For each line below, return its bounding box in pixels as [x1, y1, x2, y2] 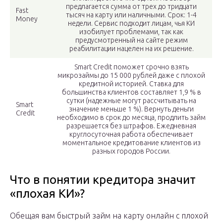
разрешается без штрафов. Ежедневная [66, 122, 196, 130]
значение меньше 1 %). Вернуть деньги [69, 105, 194, 113]
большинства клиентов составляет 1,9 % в [61, 88, 201, 97]
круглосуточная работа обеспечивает [69, 130, 193, 139]
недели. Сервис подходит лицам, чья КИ [68, 19, 195, 28]
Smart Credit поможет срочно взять [74, 63, 189, 71]
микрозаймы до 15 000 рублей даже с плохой [57, 71, 205, 80]
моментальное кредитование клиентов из [62, 139, 201, 147]
